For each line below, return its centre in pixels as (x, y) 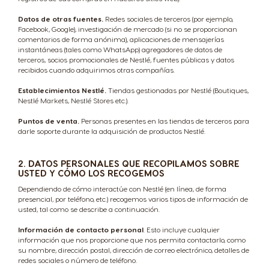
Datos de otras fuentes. (61, 19)
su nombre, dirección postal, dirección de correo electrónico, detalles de (134, 250)
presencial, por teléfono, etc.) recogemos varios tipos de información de (133, 199)
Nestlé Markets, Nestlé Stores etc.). (73, 100)
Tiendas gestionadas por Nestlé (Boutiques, (177, 90)
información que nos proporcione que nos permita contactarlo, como (132, 240)
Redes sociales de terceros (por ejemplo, (168, 19)
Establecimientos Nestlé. (62, 90)
